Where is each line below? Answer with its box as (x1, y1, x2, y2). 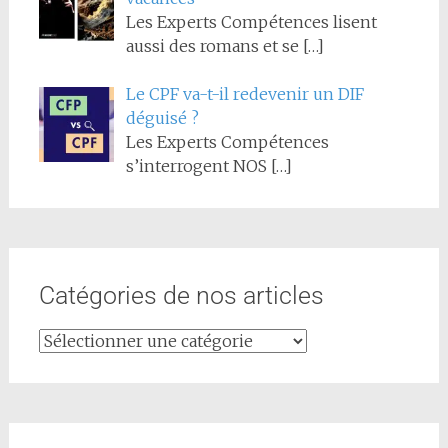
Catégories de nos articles (38, 281, 324, 311)
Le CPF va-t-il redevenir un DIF (125, 84, 364, 105)
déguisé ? (125, 108, 199, 129)
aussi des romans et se (125, 36, 303, 57)
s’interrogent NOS (125, 156, 271, 177)
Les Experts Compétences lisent (125, 12, 377, 33)
